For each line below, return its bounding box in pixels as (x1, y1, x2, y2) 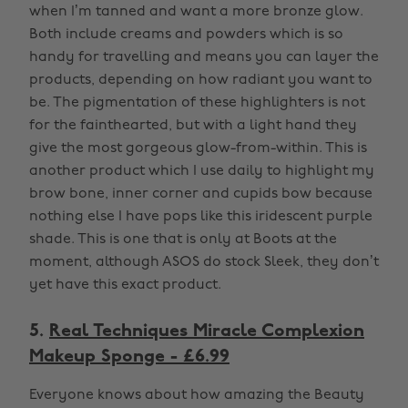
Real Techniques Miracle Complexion (49, 322, 364, 341)
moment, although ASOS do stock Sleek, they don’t (29, 255, 379, 270)
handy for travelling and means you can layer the (29, 50, 379, 65)
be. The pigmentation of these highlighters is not (29, 96, 365, 110)
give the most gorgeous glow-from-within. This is (29, 141, 367, 156)
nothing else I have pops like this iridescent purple (29, 209, 372, 224)
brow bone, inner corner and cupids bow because (29, 187, 372, 201)
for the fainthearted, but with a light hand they (29, 118, 357, 133)
